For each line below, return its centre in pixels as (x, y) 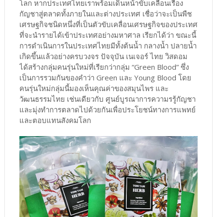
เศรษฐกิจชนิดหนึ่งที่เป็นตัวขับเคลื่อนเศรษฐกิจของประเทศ (108, 24)
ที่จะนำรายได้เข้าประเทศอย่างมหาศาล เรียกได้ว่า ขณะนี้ (108, 35)
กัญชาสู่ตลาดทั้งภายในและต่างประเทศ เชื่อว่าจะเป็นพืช (105, 13)
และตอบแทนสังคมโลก (55, 120)
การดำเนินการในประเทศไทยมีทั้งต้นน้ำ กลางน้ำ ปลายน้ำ (108, 45)
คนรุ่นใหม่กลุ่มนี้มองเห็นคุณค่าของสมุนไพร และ (94, 88)
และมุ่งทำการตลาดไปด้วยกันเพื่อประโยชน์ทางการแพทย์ (107, 109)
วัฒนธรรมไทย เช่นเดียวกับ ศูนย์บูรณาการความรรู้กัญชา (107, 99)
